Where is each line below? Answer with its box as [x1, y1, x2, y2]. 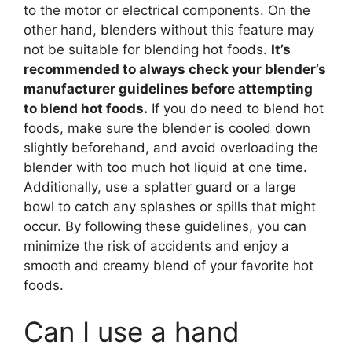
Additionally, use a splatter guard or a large [24, 178, 296, 195]
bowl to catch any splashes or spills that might [24, 198, 316, 214]
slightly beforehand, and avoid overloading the [24, 139, 318, 156]
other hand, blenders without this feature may [24, 21, 314, 38]
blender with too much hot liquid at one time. [24, 159, 307, 175]
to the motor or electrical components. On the [24, 2, 310, 18]
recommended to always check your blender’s [24, 60, 326, 77]
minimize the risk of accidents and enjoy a [24, 237, 289, 254]
